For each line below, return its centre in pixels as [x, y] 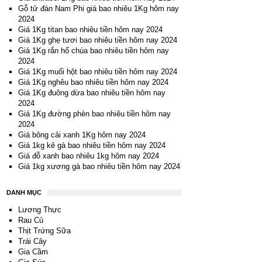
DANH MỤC [24, 192]
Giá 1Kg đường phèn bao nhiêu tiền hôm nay [94, 114]
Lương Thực [39, 210]
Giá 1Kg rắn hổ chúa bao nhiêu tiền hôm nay [93, 51]
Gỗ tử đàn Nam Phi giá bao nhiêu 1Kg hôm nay [98, 8]
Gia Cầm [33, 252]
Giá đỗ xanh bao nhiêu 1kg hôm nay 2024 [88, 156]
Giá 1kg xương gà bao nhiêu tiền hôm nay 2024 [99, 166]
